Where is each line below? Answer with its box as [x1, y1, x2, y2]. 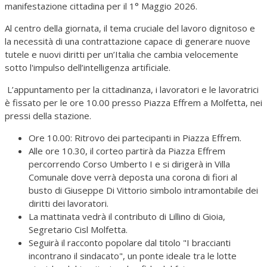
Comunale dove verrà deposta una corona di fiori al [29, 170, 237, 183]
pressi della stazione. [5, 109, 91, 122]
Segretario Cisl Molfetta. [29, 223, 128, 235]
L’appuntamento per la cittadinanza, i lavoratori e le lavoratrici [5, 83, 259, 95]
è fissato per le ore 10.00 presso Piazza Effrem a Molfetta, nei [5, 96, 262, 108]
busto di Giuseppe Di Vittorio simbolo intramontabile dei [29, 184, 258, 196]
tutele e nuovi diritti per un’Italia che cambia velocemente [5, 48, 238, 60]
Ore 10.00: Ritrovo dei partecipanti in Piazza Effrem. [29, 131, 241, 144]
